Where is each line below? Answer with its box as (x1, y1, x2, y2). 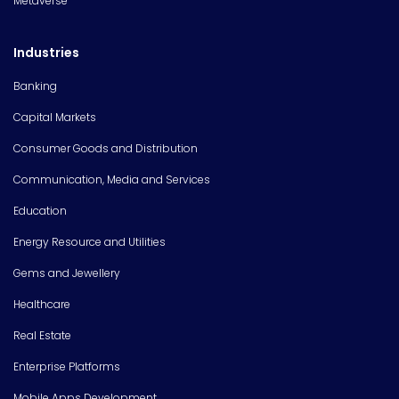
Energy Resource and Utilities (13, 233, 166, 249)
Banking (13, 77, 57, 94)
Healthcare (13, 296, 70, 312)
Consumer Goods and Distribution (13, 140, 198, 156)
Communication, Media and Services (13, 171, 210, 187)
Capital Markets (13, 109, 96, 125)
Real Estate (13, 327, 71, 343)
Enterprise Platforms (13, 358, 120, 374)
